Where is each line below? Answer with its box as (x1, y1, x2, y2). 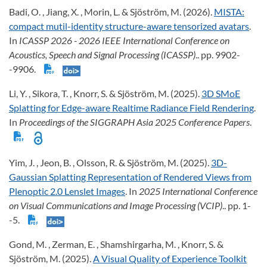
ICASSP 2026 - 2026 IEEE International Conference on (19, 35, 229, 46)
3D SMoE (201, 88, 240, 100)
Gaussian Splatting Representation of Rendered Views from (9, 170, 252, 182)
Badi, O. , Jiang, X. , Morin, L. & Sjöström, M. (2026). (9, 6, 214, 18)
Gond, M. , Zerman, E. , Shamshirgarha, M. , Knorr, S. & (9, 238, 223, 250)
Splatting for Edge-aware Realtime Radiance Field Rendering (9, 102, 254, 114)
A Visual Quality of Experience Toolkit (93, 252, 247, 264)
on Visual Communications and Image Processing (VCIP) (9, 199, 222, 211)
